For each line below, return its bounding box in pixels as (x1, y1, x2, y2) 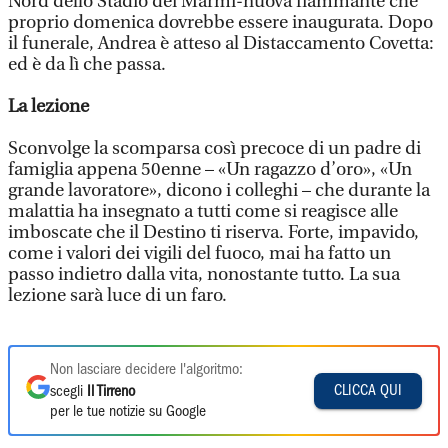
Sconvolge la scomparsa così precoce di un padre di (8, 138, 421, 159)
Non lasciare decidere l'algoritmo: (50, 363, 243, 377)
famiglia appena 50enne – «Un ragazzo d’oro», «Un (8, 159, 412, 180)
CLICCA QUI (334, 383, 402, 398)
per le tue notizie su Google (50, 405, 206, 419)
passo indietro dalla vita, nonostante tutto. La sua (8, 264, 400, 285)
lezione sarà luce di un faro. (8, 285, 231, 306)
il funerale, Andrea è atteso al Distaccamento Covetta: (8, 33, 434, 54)
